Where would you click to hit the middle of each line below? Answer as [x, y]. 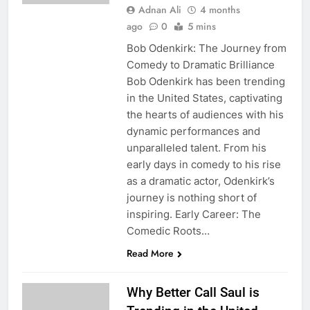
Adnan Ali [159, 9]
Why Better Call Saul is [193, 292]
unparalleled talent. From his [196, 147]
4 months [220, 9]
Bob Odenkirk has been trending [206, 81]
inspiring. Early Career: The [193, 214]
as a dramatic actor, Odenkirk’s [200, 181]
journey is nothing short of [191, 197]
